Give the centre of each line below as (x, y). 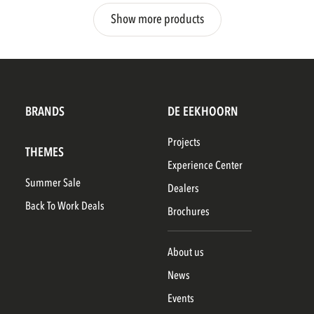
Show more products (157, 19)
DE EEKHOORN (203, 112)
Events (183, 299)
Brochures (191, 212)
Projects (187, 142)
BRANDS (45, 112)
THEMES (44, 152)
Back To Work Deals (67, 206)
